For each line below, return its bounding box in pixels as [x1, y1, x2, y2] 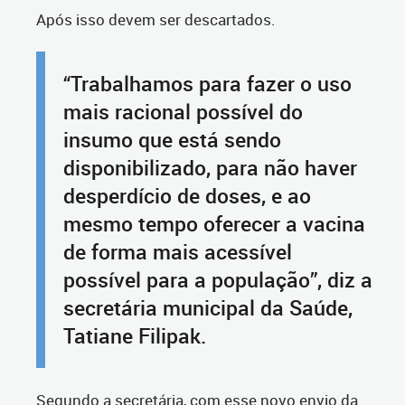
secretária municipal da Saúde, [63, 294, 353, 323]
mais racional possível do [63, 98, 303, 127]
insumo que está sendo [63, 126, 281, 155]
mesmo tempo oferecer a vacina [63, 210, 365, 239]
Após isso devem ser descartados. [36, 9, 276, 31]
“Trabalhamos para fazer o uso [63, 70, 352, 99]
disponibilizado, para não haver [63, 154, 357, 183]
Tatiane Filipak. [63, 322, 206, 351]
